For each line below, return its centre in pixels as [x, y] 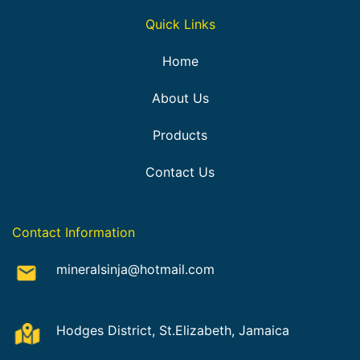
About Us [180, 98]
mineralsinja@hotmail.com [135, 270]
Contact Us [180, 172]
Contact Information [74, 233]
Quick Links [180, 25]
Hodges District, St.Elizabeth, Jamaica [173, 331]
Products [180, 135]
